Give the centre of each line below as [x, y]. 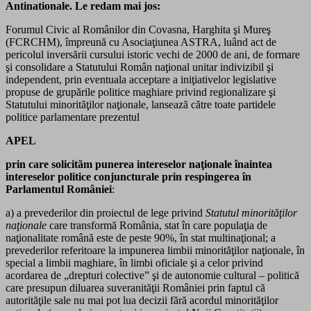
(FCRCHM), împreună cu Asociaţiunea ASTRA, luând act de [141, 42]
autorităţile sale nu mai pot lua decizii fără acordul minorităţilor [142, 300]
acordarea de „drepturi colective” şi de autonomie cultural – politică [152, 275]
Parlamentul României [59, 189]
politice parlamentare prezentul [73, 117]
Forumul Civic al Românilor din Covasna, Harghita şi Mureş [138, 29]
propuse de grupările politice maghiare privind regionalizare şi [141, 92]
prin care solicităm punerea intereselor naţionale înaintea [139, 164]
